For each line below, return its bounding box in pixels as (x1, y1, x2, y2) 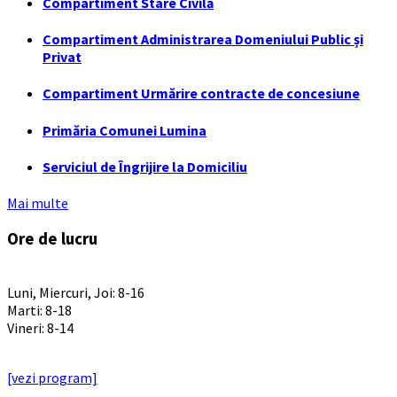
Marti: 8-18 (7, 300, 72, 319)
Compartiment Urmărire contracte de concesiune (43, 84, 360, 103)
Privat (43, 48, 82, 66)
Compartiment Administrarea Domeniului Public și (43, 30, 363, 49)
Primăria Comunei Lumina (43, 121, 206, 139)
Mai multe (7, 194, 68, 213)
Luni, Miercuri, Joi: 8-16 (7, 283, 144, 301)
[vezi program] (7, 368, 97, 386)
